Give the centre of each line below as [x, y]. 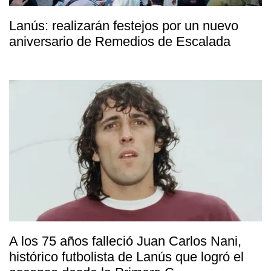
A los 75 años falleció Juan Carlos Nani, [125, 241]
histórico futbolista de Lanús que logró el [126, 256]
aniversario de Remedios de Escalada [120, 41]
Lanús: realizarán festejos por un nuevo [124, 25]
